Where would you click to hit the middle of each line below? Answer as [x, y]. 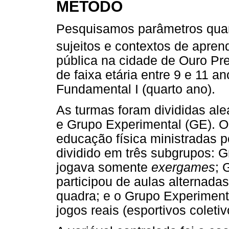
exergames [183, 168]
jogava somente [104, 168]
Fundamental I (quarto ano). [136, 89]
